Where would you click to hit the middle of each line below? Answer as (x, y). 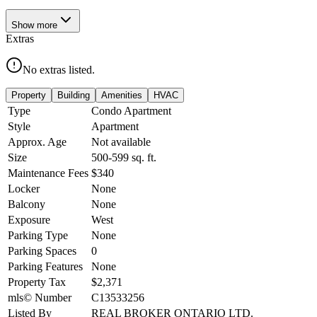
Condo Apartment (131, 110)
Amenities (122, 95)
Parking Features (45, 266)
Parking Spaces (42, 250)
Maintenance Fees (48, 173)
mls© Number (40, 297)
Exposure (29, 219)
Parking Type (38, 235)
